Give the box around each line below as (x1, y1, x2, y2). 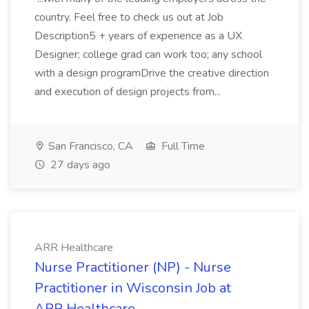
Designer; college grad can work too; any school (34, 47, 262, 62)
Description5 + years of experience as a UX (34, 28, 242, 43)
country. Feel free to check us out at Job (34, 10, 223, 25)
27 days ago (48, 157, 110, 172)
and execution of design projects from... (34, 84, 223, 99)
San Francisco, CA (46, 139, 133, 154)
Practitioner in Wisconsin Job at (34, 279, 231, 297)
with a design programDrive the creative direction (34, 66, 269, 81)
